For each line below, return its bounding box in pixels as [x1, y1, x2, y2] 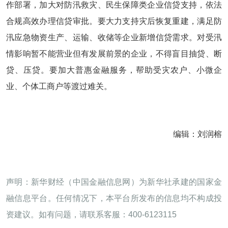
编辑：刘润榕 [173, 130, 222, 138]
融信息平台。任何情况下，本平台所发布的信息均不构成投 [6, 194, 222, 203]
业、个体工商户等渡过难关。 [6, 82, 112, 91]
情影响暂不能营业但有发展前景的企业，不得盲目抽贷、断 [6, 49, 222, 58]
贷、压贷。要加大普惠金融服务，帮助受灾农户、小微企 [6, 66, 222, 74]
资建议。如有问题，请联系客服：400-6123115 [6, 210, 177, 219]
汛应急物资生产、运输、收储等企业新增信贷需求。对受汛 [6, 33, 222, 42]
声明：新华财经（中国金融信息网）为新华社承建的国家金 [6, 178, 222, 186]
